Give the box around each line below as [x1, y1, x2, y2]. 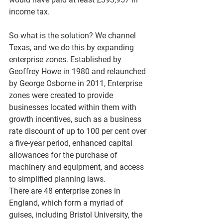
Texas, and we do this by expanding [9, 42, 136, 52]
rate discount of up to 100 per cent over [9, 126, 148, 136]
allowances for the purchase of [9, 150, 119, 160]
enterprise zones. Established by [9, 54, 123, 64]
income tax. [9, 6, 50, 16]
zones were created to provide [9, 90, 115, 100]
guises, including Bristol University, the [9, 210, 144, 220]
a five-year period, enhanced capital [9, 138, 134, 148]
